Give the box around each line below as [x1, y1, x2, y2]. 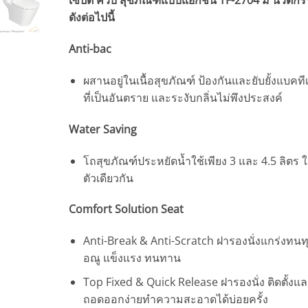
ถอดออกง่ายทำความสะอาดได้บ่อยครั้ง [82, 291, 268, 307]
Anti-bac [68, 41, 111, 57]
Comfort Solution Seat [68, 201, 184, 217]
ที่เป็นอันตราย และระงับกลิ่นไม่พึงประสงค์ [82, 89, 283, 105]
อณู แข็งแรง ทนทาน [82, 250, 181, 266]
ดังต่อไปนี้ [68, 10, 115, 25]
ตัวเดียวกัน [82, 170, 133, 186]
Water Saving [68, 121, 137, 137]
